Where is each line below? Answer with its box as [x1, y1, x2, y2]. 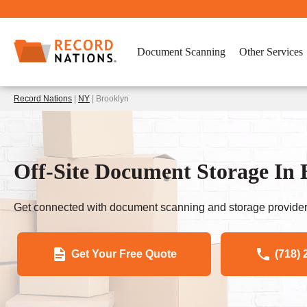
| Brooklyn [90, 94, 129, 103]
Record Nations [14, 94, 72, 103]
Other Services [239, 46, 303, 58]
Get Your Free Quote [71, 247, 177, 260]
